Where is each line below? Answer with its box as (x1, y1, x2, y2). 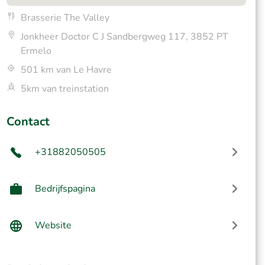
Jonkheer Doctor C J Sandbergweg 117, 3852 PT (20, 30, 228, 43)
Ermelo (20, 44, 51, 57)
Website (34, 219, 72, 232)
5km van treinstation (20, 82, 109, 95)
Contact (6, 114, 50, 130)
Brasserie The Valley (20, 11, 109, 24)
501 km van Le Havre (20, 63, 112, 76)
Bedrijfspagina (34, 182, 95, 195)
